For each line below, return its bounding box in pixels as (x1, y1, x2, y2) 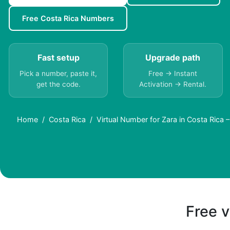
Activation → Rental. (139, 80, 207, 89)
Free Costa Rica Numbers (22, 14, 114, 23)
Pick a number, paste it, (20, 69, 98, 78)
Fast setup (37, 52, 80, 63)
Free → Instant (148, 69, 198, 78)
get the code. (36, 80, 81, 89)
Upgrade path (145, 52, 201, 63)
